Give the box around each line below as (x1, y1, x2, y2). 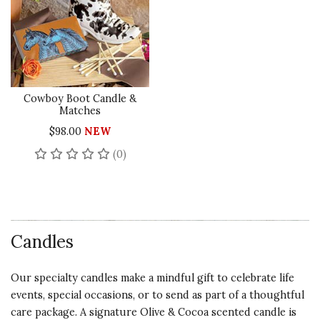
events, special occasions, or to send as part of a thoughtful (11, 289, 304, 301)
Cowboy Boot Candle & (24, 92, 136, 105)
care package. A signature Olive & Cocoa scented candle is (11, 306, 296, 319)
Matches (59, 104, 101, 117)
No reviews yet (125, 147, 200, 160)
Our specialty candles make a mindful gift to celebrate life (11, 271, 294, 284)
